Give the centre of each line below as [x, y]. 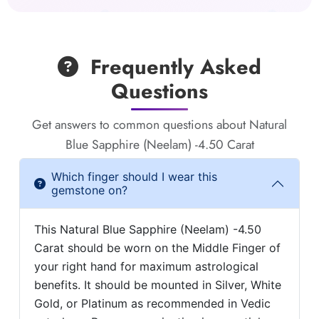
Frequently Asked [173, 67]
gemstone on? [89, 190]
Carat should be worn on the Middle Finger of [157, 248]
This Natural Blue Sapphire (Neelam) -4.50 [147, 230]
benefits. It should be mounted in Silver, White [157, 285]
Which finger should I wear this [134, 177]
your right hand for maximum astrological [146, 267]
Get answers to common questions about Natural [159, 125]
